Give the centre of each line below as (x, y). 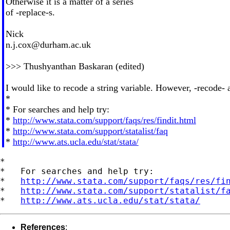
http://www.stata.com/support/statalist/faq (90, 131)
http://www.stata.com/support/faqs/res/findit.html (104, 120)
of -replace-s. (30, 12)
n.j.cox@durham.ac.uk (48, 44)
